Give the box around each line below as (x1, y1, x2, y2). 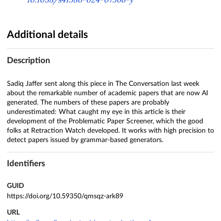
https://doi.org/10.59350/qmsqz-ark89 (7, 192, 123, 200)
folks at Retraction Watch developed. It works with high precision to (7, 127, 214, 134)
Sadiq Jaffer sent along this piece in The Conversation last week (7, 80, 199, 87)
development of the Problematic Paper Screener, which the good (7, 117, 203, 125)
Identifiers (7, 159, 45, 168)
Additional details (7, 29, 88, 40)
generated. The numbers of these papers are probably (7, 99, 169, 106)
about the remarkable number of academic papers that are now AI (7, 89, 208, 97)
